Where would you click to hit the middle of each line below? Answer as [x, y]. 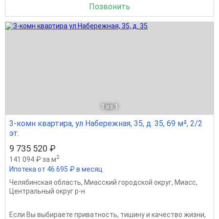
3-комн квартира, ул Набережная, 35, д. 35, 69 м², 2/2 [106, 124]
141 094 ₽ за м [33, 160]
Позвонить [109, 7]
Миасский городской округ [128, 183]
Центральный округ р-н [47, 191]
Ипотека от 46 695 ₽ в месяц [56, 169]
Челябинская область [45, 183]
